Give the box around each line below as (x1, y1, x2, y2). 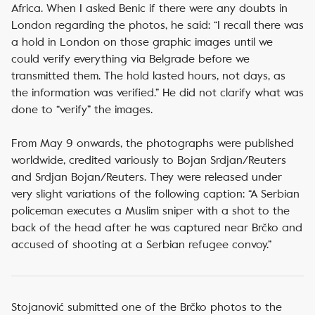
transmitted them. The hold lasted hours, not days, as (11, 69, 285, 82)
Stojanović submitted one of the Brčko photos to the (11, 300, 282, 314)
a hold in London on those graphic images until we (11, 35, 273, 49)
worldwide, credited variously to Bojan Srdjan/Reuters (11, 153, 286, 167)
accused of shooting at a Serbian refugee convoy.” (11, 238, 271, 251)
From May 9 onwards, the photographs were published (11, 136, 294, 150)
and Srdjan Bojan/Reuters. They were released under (11, 170, 282, 184)
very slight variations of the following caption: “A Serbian (11, 187, 300, 200)
